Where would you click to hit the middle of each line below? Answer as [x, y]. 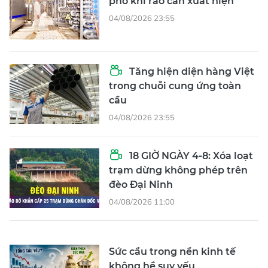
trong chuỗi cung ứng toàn [175, 86]
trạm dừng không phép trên [178, 170]
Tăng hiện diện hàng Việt [191, 72]
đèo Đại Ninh [141, 185]
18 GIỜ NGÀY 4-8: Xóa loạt [190, 156]
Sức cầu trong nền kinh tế [172, 252]
